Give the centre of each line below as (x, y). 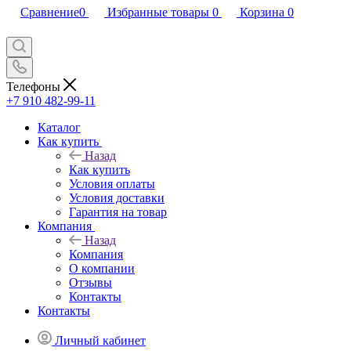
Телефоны (35, 86)
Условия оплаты (112, 183)
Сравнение (50, 12)
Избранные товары (158, 12)
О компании (102, 268)
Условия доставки (117, 197)
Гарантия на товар (118, 212)
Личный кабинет (100, 340)
